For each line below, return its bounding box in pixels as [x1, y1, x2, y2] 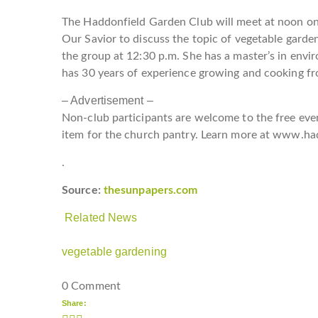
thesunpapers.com [103, 184, 198, 196]
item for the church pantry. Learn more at [62, 128, 273, 141]
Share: [62, 298, 87, 307]
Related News [65, 211, 138, 224]
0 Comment [62, 280, 121, 292]
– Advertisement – [62, 94, 153, 106]
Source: [62, 184, 104, 196]
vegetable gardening [62, 245, 167, 258]
